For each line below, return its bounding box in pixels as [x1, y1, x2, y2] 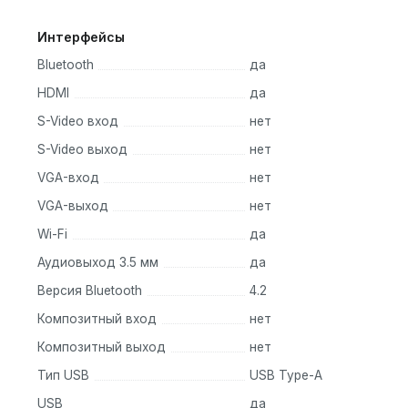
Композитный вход [37, 311, 157, 327]
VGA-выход [37, 199, 108, 214]
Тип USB [37, 368, 89, 383]
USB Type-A [249, 368, 322, 383]
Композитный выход [37, 340, 166, 355]
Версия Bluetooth [37, 283, 142, 299]
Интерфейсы [37, 29, 125, 46]
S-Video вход [37, 114, 118, 129]
